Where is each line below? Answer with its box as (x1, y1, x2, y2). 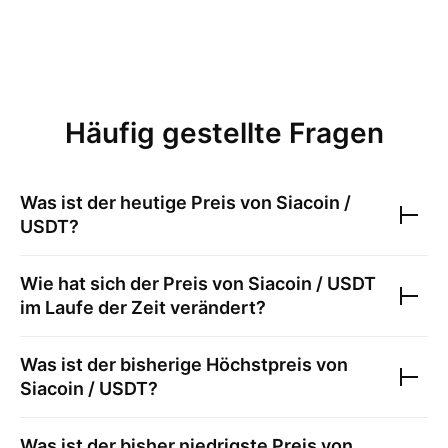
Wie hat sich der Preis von (20, 273, 248, 294)
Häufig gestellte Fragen (64, 116, 384, 150)
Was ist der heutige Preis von (20, 192, 276, 213)
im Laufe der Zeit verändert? (20, 297, 266, 318)
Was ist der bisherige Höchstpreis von (20, 354, 348, 375)
